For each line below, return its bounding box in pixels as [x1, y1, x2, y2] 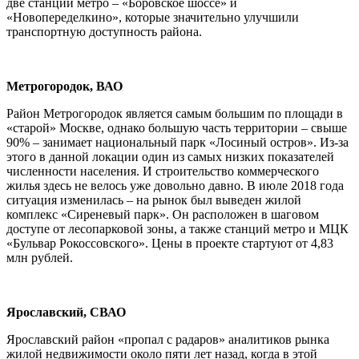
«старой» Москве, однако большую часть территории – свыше [6, 120, 347, 135]
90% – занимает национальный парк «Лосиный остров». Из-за [6, 135, 349, 149]
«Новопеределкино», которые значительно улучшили [6, 10, 299, 24]
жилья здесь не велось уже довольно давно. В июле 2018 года [6, 178, 344, 192]
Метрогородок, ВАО [6, 79, 123, 93]
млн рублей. [6, 250, 73, 264]
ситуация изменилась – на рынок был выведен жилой [6, 192, 301, 207]
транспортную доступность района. [6, 24, 202, 38]
